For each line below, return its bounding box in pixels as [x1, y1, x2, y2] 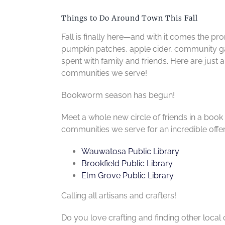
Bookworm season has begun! [61, 90, 175, 100]
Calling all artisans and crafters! [61, 190, 176, 200]
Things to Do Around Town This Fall [61, 14, 198, 23]
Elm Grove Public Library [81, 170, 174, 180]
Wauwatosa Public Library [81, 146, 179, 156]
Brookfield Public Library [81, 158, 173, 168]
